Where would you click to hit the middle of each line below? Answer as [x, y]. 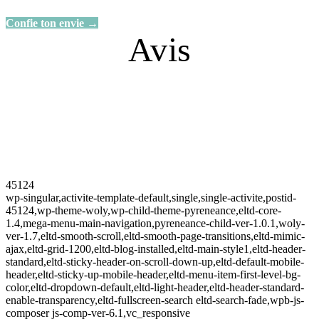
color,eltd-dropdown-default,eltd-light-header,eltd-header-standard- [155, 287]
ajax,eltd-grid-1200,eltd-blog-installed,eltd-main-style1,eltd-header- [156, 249]
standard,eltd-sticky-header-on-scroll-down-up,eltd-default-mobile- [155, 261]
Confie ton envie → [52, 23]
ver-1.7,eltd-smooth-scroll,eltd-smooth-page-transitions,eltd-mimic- [155, 236]
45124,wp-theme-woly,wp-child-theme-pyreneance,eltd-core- [143, 210]
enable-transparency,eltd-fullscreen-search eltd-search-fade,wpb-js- [155, 300]
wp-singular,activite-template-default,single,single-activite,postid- [151, 197]
